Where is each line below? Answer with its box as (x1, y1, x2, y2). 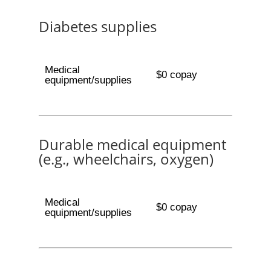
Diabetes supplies (39, 16, 157, 36)
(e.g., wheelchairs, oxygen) (39, 149, 214, 169)
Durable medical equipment (39, 134, 226, 154)
